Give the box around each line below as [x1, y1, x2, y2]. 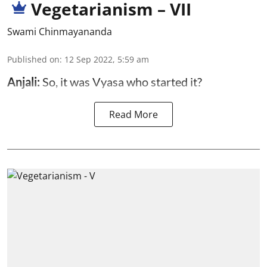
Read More [109, 108, 158, 122]
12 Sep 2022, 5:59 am [64, 54, 149, 66]
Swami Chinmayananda [7, 25, 112, 39]
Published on [7, 54, 60, 66]
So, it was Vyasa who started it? [42, 74, 202, 89]
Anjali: [7, 74, 42, 89]
